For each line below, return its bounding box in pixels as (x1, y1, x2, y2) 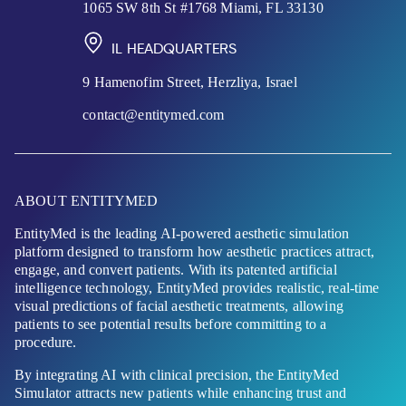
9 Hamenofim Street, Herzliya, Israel (82, 73, 297, 90)
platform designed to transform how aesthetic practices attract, (14, 243, 375, 259)
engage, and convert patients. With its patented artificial (14, 261, 337, 277)
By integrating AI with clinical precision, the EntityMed (14, 366, 340, 382)
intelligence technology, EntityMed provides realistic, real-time (14, 279, 380, 295)
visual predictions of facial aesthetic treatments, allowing (14, 297, 343, 314)
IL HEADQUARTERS (111, 42, 237, 57)
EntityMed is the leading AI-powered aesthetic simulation (14, 225, 350, 241)
